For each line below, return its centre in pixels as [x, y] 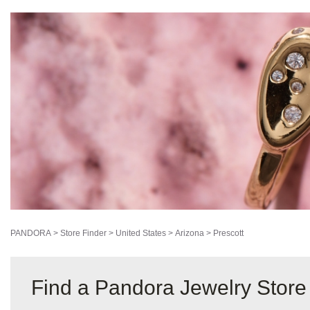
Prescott [228, 234]
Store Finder [83, 234]
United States [141, 234]
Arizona [190, 234]
